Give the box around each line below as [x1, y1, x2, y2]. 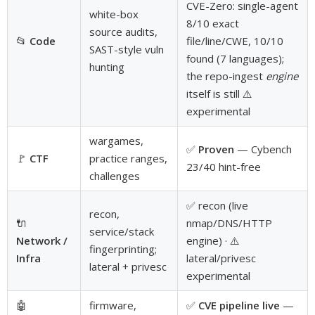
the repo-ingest [186, 68, 266, 83]
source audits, [89, 24, 157, 39]
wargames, [89, 133, 143, 148]
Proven [198, 141, 234, 156]
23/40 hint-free [186, 159, 261, 174]
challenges [89, 168, 140, 183]
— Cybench [234, 141, 292, 156]
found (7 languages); [186, 51, 284, 65]
